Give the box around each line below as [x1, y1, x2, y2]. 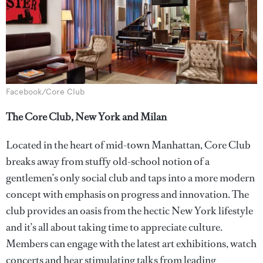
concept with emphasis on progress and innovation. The [6, 187, 249, 201]
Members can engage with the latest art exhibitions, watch [6, 236, 257, 251]
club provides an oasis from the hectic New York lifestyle [6, 203, 253, 218]
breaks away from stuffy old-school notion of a [6, 154, 210, 168]
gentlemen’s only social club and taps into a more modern [6, 170, 255, 185]
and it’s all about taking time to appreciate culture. [6, 220, 222, 234]
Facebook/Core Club [6, 86, 85, 97]
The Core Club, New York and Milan [6, 109, 167, 124]
